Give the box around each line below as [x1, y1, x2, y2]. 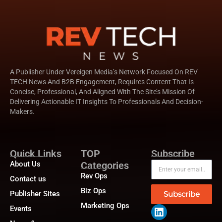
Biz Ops [80, 186, 106, 195]
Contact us [10, 174, 46, 183]
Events [10, 204, 32, 213]
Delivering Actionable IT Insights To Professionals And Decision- [10, 97, 203, 106]
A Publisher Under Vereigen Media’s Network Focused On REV [10, 67, 198, 76]
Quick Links [10, 147, 61, 160]
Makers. [10, 107, 35, 115]
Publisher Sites [10, 189, 60, 198]
